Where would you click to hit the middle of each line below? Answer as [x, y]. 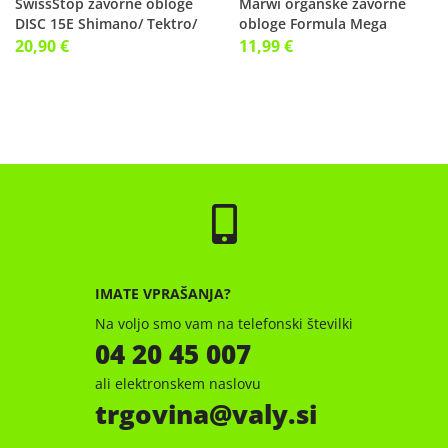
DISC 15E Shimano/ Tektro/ [106, 23]
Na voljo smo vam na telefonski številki [224, 323]
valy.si [274, 414]
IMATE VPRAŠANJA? [163, 293]
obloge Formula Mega [313, 23]
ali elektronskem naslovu [178, 383]
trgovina [152, 414]
